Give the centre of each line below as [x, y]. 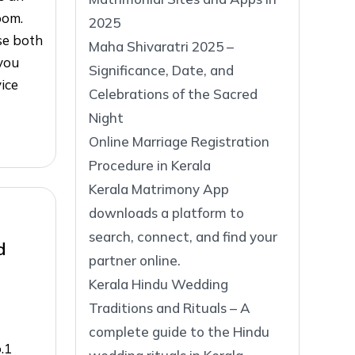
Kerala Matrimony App [159, 189]
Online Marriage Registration [179, 141]
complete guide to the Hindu [179, 331]
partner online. [135, 260]
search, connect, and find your [183, 236]
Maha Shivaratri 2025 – [161, 46]
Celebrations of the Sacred [173, 94]
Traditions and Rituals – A [170, 307]
